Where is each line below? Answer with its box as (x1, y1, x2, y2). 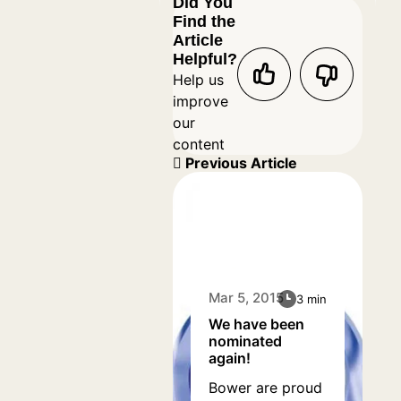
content (173, 135, 225, 153)
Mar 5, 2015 (209, 289, 284, 306)
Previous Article (182, 154, 297, 172)
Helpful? (173, 50, 237, 68)
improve (173, 92, 228, 110)
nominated (209, 332, 282, 350)
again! (209, 349, 251, 367)
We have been (209, 315, 304, 333)
